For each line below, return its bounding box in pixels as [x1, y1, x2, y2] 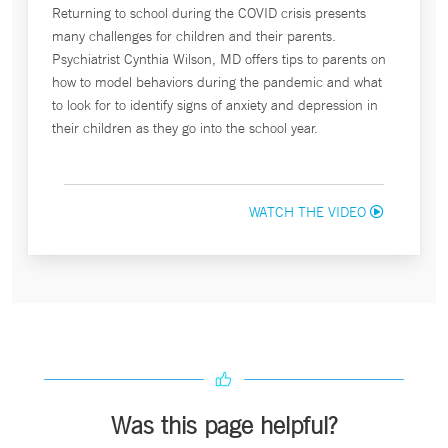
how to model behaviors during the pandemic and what [52, 73, 382, 92]
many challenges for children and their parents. [52, 27, 336, 46]
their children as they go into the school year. [52, 119, 318, 138]
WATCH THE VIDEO [249, 203, 370, 222]
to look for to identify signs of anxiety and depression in [52, 96, 378, 115]
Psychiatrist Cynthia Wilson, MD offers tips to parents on [52, 50, 386, 69]
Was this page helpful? [111, 411, 337, 440]
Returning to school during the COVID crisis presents [52, 4, 366, 23]
